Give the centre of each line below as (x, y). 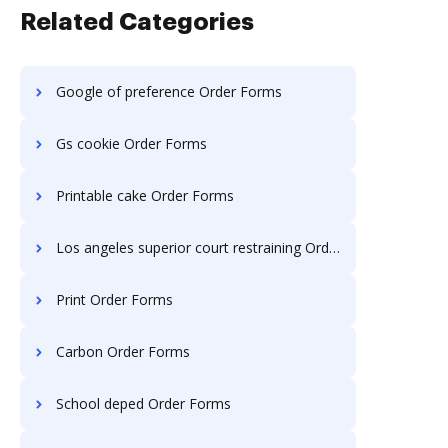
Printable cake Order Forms (145, 195)
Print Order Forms (114, 299)
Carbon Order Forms (123, 351)
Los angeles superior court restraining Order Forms (192, 247)
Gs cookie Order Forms (131, 143)
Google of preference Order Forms (169, 91)
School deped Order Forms (143, 403)
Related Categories (137, 22)
